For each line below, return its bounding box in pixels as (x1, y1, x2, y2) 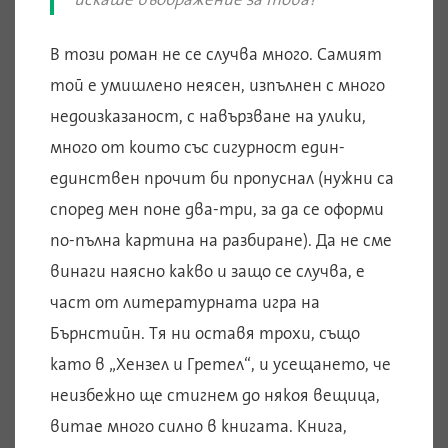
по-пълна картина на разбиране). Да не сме (50, 229, 392, 252)
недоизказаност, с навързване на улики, (50, 105, 366, 128)
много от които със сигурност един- (50, 136, 345, 159)
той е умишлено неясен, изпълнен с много (50, 74, 385, 97)
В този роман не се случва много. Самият (50, 43, 382, 66)
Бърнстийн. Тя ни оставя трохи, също (50, 322, 360, 345)
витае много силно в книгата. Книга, (50, 415, 347, 438)
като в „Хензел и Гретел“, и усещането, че (50, 353, 391, 376)
